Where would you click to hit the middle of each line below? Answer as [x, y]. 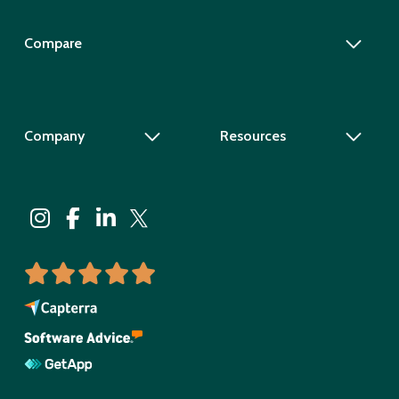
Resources [253, 136]
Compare [53, 44]
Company [54, 136]
